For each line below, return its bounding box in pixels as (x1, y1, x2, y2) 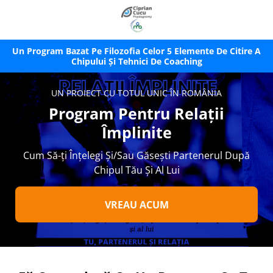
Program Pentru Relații (49, 103, 224, 124)
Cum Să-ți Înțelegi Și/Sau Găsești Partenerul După (23, 149, 250, 163)
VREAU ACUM (104, 198, 169, 212)
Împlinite (101, 122, 172, 143)
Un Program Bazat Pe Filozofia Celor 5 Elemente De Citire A (12, 45, 261, 57)
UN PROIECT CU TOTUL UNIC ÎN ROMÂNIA (51, 87, 222, 99)
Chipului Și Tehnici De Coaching (71, 55, 202, 68)
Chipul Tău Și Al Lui (93, 163, 180, 177)
